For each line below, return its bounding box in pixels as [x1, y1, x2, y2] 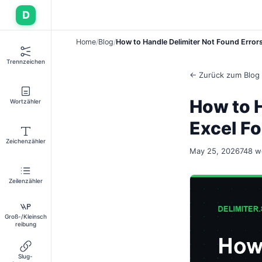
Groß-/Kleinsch [4, 213, 47, 220]
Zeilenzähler [8, 177, 43, 184]
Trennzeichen [6, 57, 45, 65]
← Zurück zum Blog [189, 70, 260, 80]
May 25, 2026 [189, 146, 240, 156]
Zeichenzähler [5, 137, 46, 144]
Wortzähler [10, 97, 41, 105]
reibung [15, 220, 36, 227]
